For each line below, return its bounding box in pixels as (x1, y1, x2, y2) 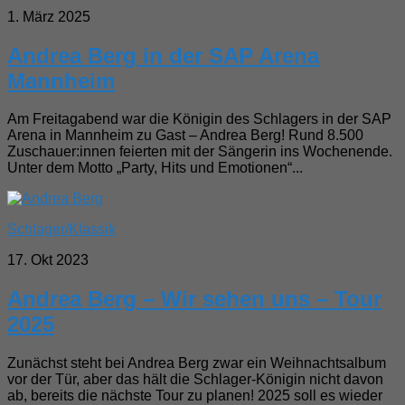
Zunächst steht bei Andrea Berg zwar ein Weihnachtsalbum (7, 355, 386, 372)
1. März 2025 (7, 8, 90, 24)
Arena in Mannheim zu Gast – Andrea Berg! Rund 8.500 (7, 127, 363, 144)
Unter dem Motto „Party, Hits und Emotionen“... (7, 160, 303, 176)
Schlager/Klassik (7, 221, 116, 238)
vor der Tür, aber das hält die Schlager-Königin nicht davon (7, 372, 383, 388)
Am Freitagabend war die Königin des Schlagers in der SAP (7, 111, 391, 127)
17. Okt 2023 (7, 252, 89, 268)
